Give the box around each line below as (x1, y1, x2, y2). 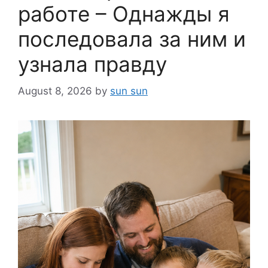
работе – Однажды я (18, 1, 230, 26)
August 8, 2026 (18, 84, 92, 97)
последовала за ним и (18, 26, 246, 51)
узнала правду (18, 51, 167, 77)
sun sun (110, 84, 148, 97)
